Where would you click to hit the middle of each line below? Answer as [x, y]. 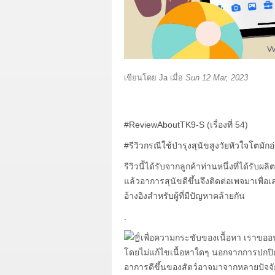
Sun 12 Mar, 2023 [217, 77]
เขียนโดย [141, 77]
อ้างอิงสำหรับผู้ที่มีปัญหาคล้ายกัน [184, 196]
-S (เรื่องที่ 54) [222, 124]
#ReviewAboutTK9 [160, 124]
